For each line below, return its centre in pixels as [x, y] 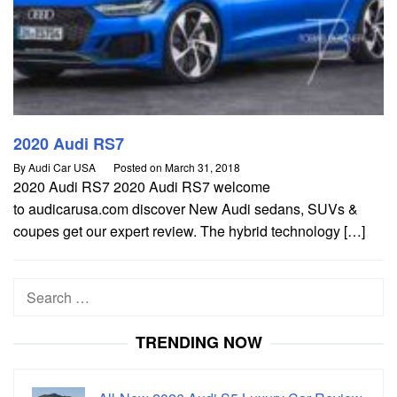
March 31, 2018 [202, 167]
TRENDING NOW [198, 343]
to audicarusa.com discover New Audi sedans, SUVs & [186, 209]
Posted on [139, 167]
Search [36, 290]
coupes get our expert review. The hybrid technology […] [189, 231]
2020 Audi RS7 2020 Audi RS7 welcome [142, 187]
